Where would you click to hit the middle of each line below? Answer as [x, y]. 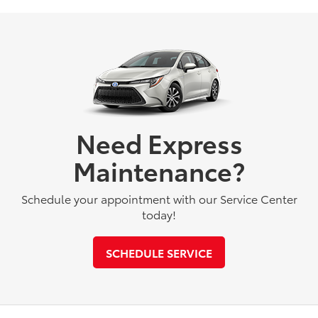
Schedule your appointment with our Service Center [159, 198]
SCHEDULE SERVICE [159, 252]
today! [159, 214]
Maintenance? [159, 170]
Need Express [159, 142]
